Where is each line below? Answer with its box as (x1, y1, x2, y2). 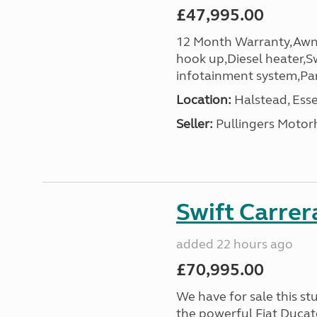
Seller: (175, 116, 213, 132)
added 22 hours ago (175, 236, 293, 252)
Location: (175, 92, 231, 108)
